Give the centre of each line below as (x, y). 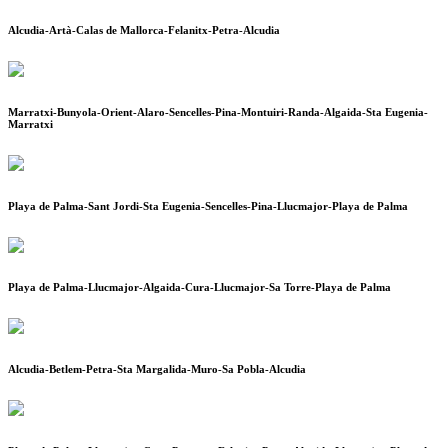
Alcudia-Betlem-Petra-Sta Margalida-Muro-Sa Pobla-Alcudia (157, 369)
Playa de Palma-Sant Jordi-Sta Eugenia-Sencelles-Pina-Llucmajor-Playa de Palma (208, 205)
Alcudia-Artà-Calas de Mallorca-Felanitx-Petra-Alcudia (144, 29)
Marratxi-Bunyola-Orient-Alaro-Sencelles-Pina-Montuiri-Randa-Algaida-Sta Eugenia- (218, 111)
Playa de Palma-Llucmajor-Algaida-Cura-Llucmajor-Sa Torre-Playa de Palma (199, 287)
